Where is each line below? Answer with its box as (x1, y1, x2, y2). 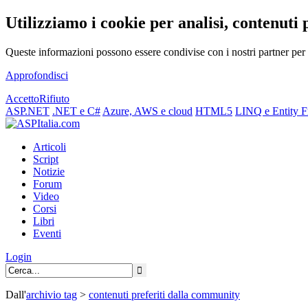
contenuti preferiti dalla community (89, 288, 240, 300)
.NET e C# (52, 104, 100, 117)
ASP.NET (5, 104, 49, 117)
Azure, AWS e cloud (102, 104, 192, 117)
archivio (26, 288, 64, 300)
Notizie (33, 165, 65, 177)
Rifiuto (39, 92, 69, 104)
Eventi (33, 227, 61, 239)
